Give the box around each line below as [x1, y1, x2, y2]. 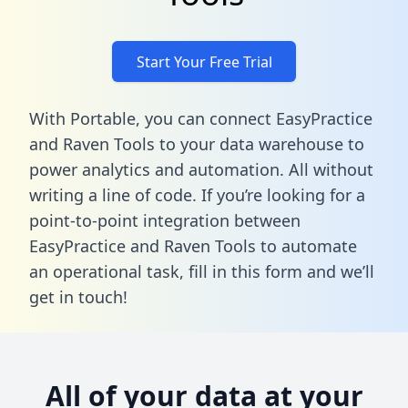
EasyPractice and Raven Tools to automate [29, 234, 357, 257]
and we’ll [302, 260, 374, 282]
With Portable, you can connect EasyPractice [29, 107, 372, 129]
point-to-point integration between [29, 209, 301, 231]
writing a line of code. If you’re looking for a [29, 183, 365, 206]
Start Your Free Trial [136, 51, 272, 72]
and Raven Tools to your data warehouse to [29, 132, 364, 155]
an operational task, [29, 260, 189, 282]
